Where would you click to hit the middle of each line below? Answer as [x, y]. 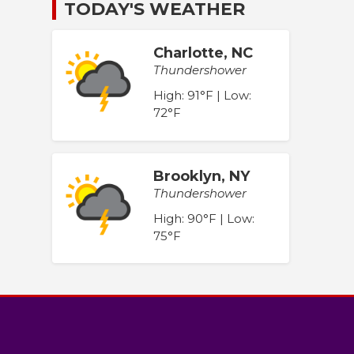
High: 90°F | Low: [204, 218]
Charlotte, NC [203, 53]
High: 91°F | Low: [202, 96]
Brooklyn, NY [201, 176]
